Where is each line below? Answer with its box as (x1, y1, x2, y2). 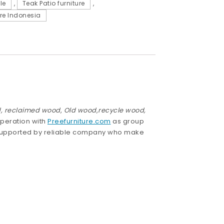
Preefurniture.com (47, 116, 111, 126)
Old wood (63, 105, 96, 115)
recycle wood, (98, 105, 146, 115)
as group (110, 116, 144, 126)
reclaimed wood (4, 105, 60, 115)
